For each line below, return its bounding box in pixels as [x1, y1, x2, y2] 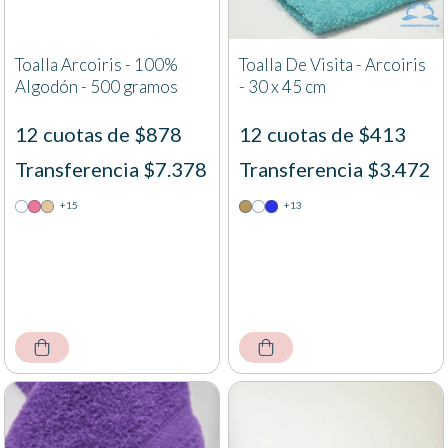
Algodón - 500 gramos [15, 76, 178, 98]
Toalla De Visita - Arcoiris [239, 54, 426, 76]
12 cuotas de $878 [15, 122, 182, 147]
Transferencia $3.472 [239, 157, 431, 182]
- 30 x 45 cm [239, 76, 326, 98]
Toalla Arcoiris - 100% [15, 54, 178, 76]
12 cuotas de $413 [239, 122, 406, 147]
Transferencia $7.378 [15, 157, 207, 182]
